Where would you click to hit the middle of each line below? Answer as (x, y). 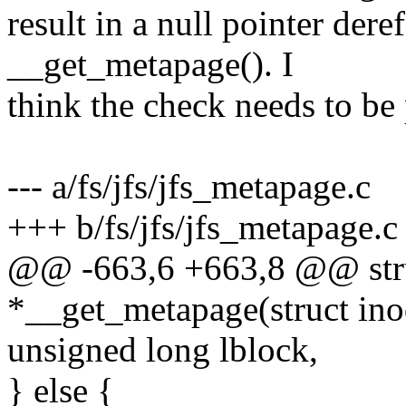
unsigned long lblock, (163, 350)
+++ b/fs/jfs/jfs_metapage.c (203, 227)
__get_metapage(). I (150, 64)
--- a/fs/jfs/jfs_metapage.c (189, 187)
